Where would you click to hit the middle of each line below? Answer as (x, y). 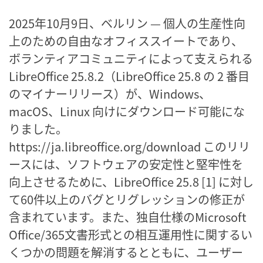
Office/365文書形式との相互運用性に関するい (131, 234)
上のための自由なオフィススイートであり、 (126, 41)
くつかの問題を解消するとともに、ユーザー (126, 252)
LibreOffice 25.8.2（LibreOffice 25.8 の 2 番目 (129, 76)
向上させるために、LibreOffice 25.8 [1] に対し (131, 181)
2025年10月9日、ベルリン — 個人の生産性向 (127, 23)
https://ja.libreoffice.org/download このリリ (129, 146)
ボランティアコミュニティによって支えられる (131, 58)
